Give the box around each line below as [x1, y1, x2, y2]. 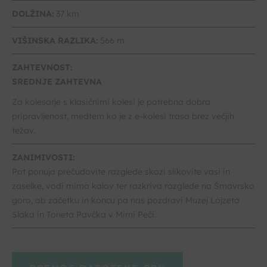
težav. [12, 125, 35, 136]
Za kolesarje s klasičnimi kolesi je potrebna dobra [12, 97, 210, 108]
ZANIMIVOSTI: [12, 152, 74, 163]
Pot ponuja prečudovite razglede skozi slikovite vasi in [12, 166, 230, 178]
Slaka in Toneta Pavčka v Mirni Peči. [12, 209, 156, 221]
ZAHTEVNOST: [12, 62, 72, 73]
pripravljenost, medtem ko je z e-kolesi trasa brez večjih [12, 111, 234, 122]
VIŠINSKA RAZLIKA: [12, 35, 98, 46]
